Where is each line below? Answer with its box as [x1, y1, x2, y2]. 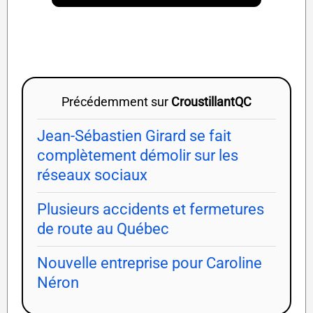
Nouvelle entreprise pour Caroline [37, 254, 262, 272]
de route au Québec [37, 220, 169, 238]
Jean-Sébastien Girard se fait [37, 127, 231, 145]
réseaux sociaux [37, 166, 147, 184]
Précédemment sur [61, 94, 171, 110]
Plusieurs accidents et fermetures [37, 201, 264, 219]
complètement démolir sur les [37, 147, 238, 165]
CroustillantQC [171, 94, 252, 110]
